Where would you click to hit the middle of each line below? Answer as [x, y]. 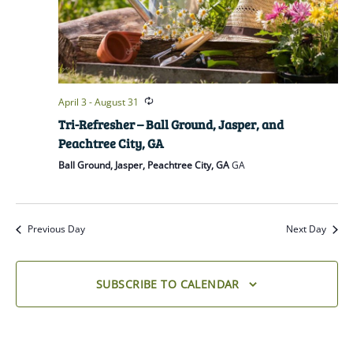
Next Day [306, 229]
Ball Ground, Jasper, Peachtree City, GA [145, 165]
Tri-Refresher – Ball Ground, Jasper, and [171, 124]
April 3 [72, 102]
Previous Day [56, 229]
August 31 [116, 102]
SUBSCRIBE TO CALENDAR [168, 284]
